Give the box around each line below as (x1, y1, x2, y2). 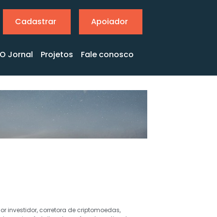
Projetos (41, 49, 73, 60)
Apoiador (91, 16, 128, 27)
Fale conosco (81, 49, 134, 60)
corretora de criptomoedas (39, 206, 120, 214)
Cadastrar (15, 16, 56, 27)
